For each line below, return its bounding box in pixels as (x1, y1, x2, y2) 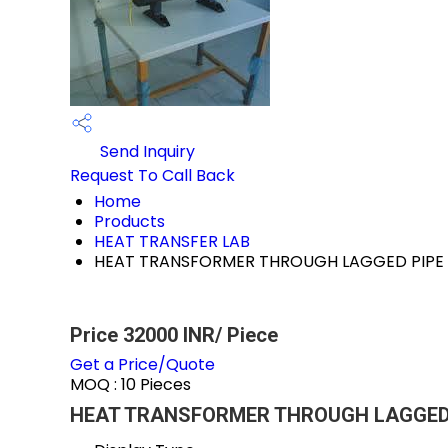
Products (94, 210, 165, 233)
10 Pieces (121, 373, 191, 396)
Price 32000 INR (70, 323, 215, 347)
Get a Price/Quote (70, 353, 215, 376)
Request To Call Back (70, 164, 235, 187)
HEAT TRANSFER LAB (94, 230, 250, 253)
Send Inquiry (96, 140, 195, 164)
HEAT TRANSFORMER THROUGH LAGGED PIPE (94, 250, 444, 273)
